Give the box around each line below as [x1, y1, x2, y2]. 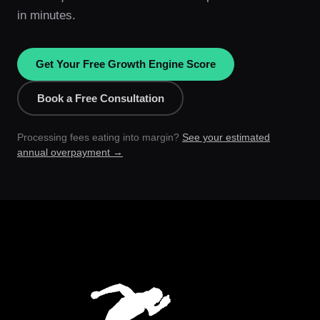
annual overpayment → [17, 146, 123, 159]
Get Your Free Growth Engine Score [36, 58, 216, 71]
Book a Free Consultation [36, 91, 164, 104]
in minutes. [17, 8, 76, 23]
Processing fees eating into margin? [17, 131, 182, 144]
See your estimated [182, 131, 270, 144]
